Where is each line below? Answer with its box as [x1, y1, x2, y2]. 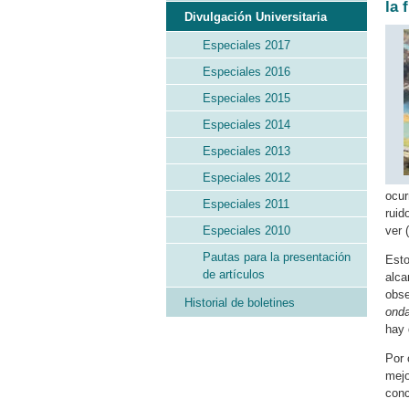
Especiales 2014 [203, 118, 290, 131]
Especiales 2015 [203, 91, 290, 105]
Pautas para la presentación [203, 250, 351, 264]
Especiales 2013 [203, 144, 290, 158]
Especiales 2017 [203, 38, 290, 52]
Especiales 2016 [203, 65, 290, 79]
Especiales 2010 [203, 224, 290, 237]
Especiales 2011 [203, 197, 289, 211]
